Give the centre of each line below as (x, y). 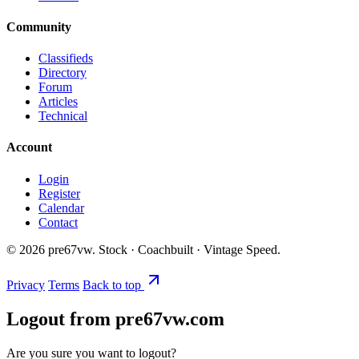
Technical (63, 116)
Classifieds (66, 58)
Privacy (26, 284)
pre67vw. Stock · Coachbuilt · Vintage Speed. (163, 249)
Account (29, 147)
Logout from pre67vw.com (115, 319)
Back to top (113, 284)
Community (39, 26)
